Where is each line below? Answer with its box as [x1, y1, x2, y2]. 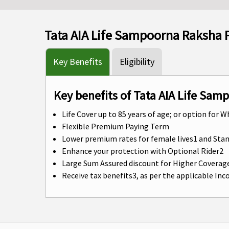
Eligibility [120, 56, 154, 67]
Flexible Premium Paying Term [62, 121, 169, 131]
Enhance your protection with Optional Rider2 [62, 146, 223, 156]
